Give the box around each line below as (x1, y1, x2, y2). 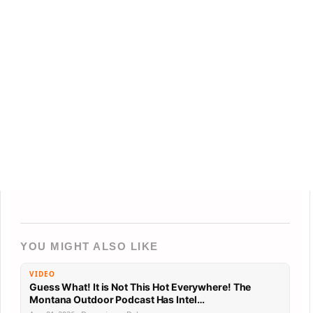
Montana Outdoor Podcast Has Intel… (156, 293, 205, 305)
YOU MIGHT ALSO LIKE (20, 240, 159, 252)
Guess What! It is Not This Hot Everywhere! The (29, 281, 252, 293)
